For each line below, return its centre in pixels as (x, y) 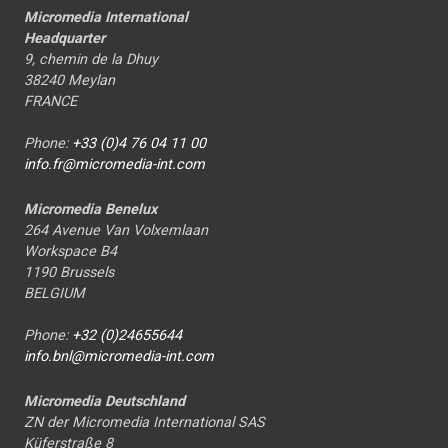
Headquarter (64, 39)
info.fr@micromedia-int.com (114, 165)
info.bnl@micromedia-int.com (119, 357)
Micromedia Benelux (90, 210)
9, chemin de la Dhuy (91, 60)
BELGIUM (54, 294)
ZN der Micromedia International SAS (144, 423)
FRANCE (50, 102)
